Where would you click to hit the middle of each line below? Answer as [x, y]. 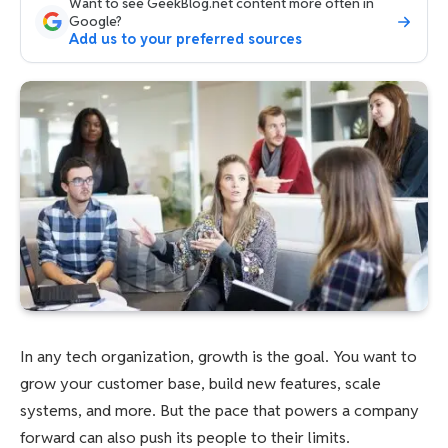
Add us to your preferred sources [185, 39]
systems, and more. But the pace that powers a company [219, 410]
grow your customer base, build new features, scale [200, 383]
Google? [95, 21]
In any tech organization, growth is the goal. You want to [218, 356]
